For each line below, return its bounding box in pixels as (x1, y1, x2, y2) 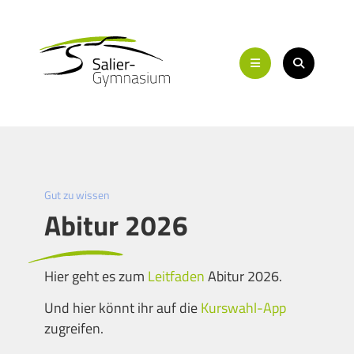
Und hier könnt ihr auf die (44, 297, 201, 318)
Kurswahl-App (201, 297, 286, 318)
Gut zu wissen (44, 186, 110, 203)
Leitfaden (148, 265, 208, 287)
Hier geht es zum (44, 265, 148, 287)
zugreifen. (44, 318, 104, 339)
